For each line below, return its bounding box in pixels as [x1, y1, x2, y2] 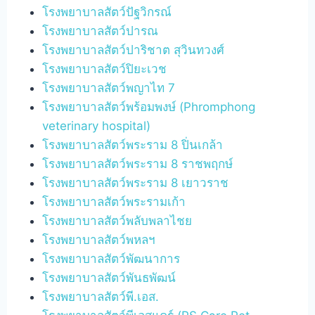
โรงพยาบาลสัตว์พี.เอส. [42, 289, 160, 304]
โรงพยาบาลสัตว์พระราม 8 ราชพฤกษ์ [42, 156, 233, 171]
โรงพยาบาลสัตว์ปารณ [42, 23, 159, 38]
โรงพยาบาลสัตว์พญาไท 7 [42, 80, 176, 95]
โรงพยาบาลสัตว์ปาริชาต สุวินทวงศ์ [42, 42, 225, 57]
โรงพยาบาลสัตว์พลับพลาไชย [42, 213, 193, 228]
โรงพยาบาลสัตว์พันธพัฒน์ [42, 270, 176, 285]
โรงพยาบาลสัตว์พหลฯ [42, 232, 156, 247]
